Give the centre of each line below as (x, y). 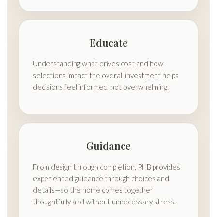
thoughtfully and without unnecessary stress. (104, 201)
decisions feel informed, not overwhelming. (101, 86)
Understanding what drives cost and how (98, 63)
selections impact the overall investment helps (106, 75)
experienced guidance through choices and (101, 178)
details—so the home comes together (93, 190)
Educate (108, 42)
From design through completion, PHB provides (107, 166)
